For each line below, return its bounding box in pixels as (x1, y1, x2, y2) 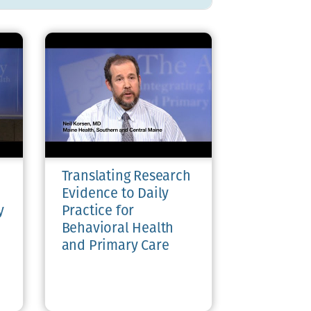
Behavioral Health (61, 221, 174, 236)
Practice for (61, 204, 135, 219)
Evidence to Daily (61, 187, 169, 201)
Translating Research (61, 169, 191, 184)
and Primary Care (61, 239, 169, 253)
